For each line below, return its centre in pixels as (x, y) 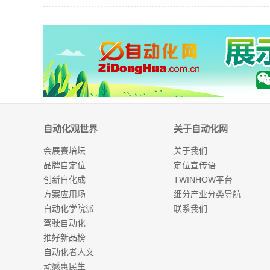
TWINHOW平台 (203, 180)
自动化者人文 (69, 252)
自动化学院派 (69, 209)
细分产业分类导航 (207, 194)
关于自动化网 (201, 129)
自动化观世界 (71, 129)
